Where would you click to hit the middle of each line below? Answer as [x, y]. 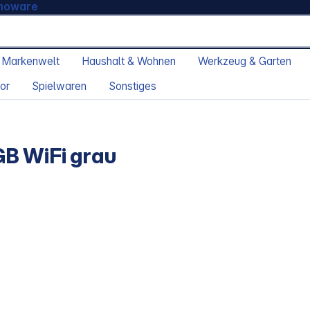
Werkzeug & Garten [245, 62]
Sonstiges [133, 86]
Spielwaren [59, 86]
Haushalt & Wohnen [129, 62]
